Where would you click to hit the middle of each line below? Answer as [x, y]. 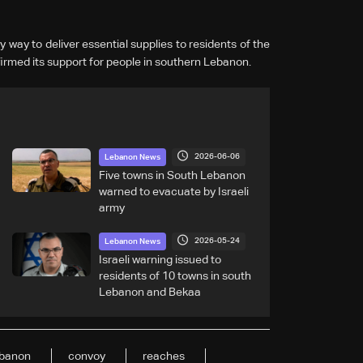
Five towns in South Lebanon [172, 175]
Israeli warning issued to [160, 260]
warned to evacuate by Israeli [173, 192]
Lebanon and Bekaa [149, 292]
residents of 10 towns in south [175, 276]
